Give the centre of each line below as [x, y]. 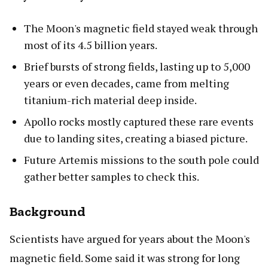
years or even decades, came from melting [127, 83]
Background [48, 211]
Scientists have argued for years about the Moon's [130, 238]
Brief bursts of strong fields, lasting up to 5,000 [137, 66]
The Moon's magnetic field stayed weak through [141, 28]
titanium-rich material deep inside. [110, 100]
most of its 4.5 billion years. [91, 45]
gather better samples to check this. [112, 176]
